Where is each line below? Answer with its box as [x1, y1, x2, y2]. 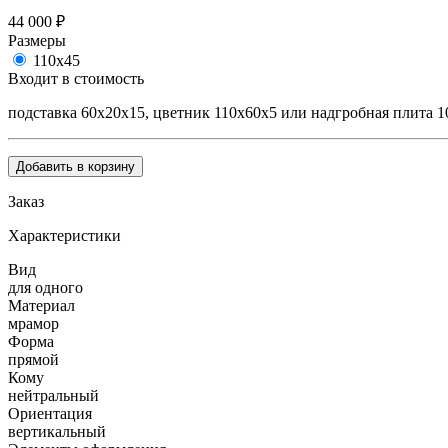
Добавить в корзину [16, 158, 135, 174]
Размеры [8, 31, 66, 49]
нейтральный [8, 386, 99, 404]
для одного [8, 278, 83, 296]
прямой [8, 350, 59, 368]
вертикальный [8, 422, 106, 440]
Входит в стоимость [8, 69, 144, 87]
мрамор [8, 314, 59, 332]
